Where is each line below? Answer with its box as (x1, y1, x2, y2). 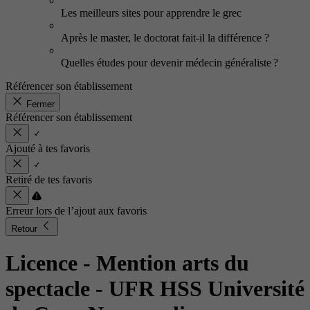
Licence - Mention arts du (6, 250, 249, 276)
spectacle (6, 276, 95, 302)
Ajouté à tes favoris (6, 143, 90, 154)
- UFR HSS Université (95, 276, 304, 302)
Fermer (26, 99, 55, 109)
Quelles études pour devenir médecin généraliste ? (61, 57, 278, 69)
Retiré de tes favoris (6, 174, 92, 185)
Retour (11, 224, 40, 234)
